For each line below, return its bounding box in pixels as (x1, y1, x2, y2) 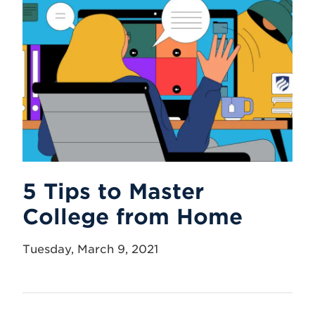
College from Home (22, 204, 243, 229)
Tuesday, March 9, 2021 (22, 243, 158, 256)
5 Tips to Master (22, 179, 204, 204)
